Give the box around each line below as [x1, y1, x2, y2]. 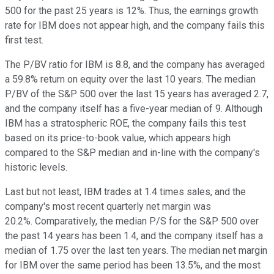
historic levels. [5, 161, 67, 173]
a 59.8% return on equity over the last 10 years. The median [5, 73, 256, 85]
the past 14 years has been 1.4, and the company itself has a [5, 229, 263, 242]
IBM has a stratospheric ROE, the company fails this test [5, 117, 246, 129]
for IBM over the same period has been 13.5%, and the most [5, 259, 261, 271]
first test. [5, 34, 43, 46]
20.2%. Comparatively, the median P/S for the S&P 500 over [5, 215, 259, 227]
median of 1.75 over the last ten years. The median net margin [5, 244, 267, 256]
